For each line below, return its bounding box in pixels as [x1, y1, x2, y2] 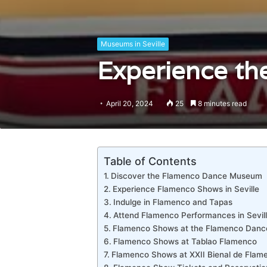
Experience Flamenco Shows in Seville [112, 184, 259, 194]
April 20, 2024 [105, 99, 153, 108]
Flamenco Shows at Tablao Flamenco [113, 237, 257, 246]
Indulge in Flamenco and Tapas [113, 197, 232, 207]
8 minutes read [195, 99, 247, 108]
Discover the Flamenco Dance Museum [110, 171, 262, 181]
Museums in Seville [100, 39, 165, 48]
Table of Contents [103, 154, 197, 167]
